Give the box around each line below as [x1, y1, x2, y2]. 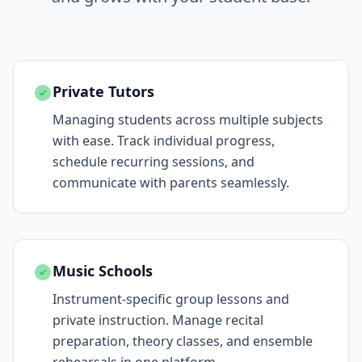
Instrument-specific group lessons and [53, 290, 289, 308]
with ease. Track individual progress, [53, 132, 275, 149]
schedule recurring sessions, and [53, 153, 255, 170]
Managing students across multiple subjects [53, 111, 323, 128]
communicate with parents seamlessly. [53, 174, 289, 192]
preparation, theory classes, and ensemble [53, 332, 313, 350]
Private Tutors [53, 82, 154, 101]
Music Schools [53, 261, 153, 280]
